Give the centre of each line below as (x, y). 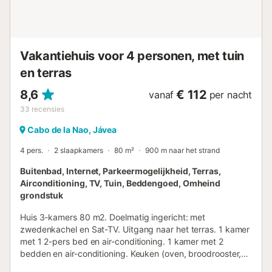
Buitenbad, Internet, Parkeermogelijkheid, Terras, (121, 171)
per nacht (230, 94)
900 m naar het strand (182, 150)
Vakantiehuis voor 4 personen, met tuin (132, 56)
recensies (48, 109)
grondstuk (42, 195)
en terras (46, 73)
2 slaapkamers (79, 150)
